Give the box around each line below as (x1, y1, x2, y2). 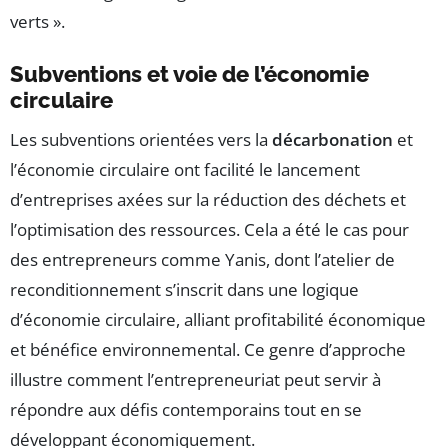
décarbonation (272, 127, 393, 151)
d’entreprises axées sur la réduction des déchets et (10, 187, 406, 211)
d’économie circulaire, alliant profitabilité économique (10, 307, 426, 331)
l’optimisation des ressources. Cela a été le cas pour (10, 217, 409, 241)
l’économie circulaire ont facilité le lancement (10, 157, 360, 181)
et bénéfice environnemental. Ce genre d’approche (10, 337, 406, 361)
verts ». (10, 9, 65, 33)
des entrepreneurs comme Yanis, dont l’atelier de (10, 247, 395, 271)
